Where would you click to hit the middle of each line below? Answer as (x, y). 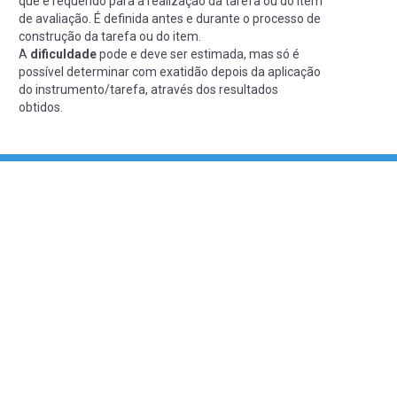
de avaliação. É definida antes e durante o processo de (170, 18)
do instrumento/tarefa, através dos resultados (148, 89)
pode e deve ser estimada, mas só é (198, 54)
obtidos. (41, 107)
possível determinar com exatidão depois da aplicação (170, 71)
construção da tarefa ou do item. (110, 36)
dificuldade (63, 54)
